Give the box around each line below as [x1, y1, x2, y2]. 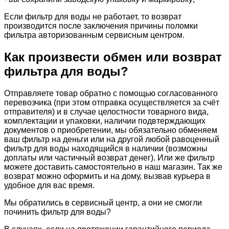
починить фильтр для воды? [4, 207, 111, 216]
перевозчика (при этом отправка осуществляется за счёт [4, 98, 219, 107]
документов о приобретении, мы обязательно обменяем [4, 125, 217, 134]
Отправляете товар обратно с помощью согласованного [4, 88, 218, 98]
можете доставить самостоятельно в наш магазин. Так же [4, 162, 222, 171]
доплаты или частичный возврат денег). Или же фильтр [4, 153, 215, 162]
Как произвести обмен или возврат [4, 50, 222, 64]
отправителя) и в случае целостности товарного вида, [4, 107, 209, 116]
